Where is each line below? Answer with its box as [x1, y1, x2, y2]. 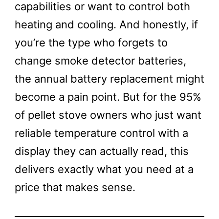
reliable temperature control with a [15, 127, 188, 139]
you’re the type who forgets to [15, 36, 168, 49]
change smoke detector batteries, [15, 54, 186, 67]
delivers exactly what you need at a [15, 163, 194, 175]
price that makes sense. [15, 181, 135, 194]
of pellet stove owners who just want [15, 109, 201, 121]
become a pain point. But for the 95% [15, 90, 201, 103]
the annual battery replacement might [15, 72, 204, 85]
